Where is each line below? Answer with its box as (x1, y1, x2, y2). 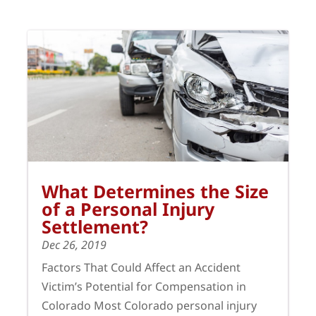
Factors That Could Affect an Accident (42, 259, 241, 275)
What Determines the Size (42, 178, 269, 203)
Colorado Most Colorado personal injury (42, 297, 257, 313)
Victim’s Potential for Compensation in (42, 278, 246, 294)
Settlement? (42, 214, 148, 238)
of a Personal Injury (42, 196, 214, 221)
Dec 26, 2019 (42, 236, 107, 253)
